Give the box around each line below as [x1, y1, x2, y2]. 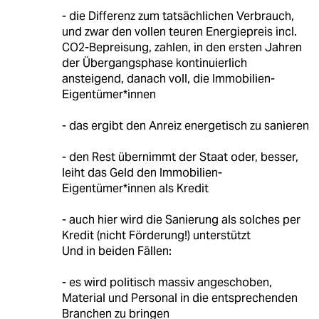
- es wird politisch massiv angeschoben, [61, 275, 272, 291]
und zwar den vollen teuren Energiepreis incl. [61, 24, 297, 40]
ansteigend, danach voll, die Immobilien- [61, 71, 275, 87]
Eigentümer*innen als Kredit [61, 181, 209, 197]
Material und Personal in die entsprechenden [61, 291, 298, 306]
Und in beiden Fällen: [61, 244, 172, 259]
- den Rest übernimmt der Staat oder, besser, [61, 150, 298, 165]
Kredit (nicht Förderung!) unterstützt [61, 228, 251, 244]
